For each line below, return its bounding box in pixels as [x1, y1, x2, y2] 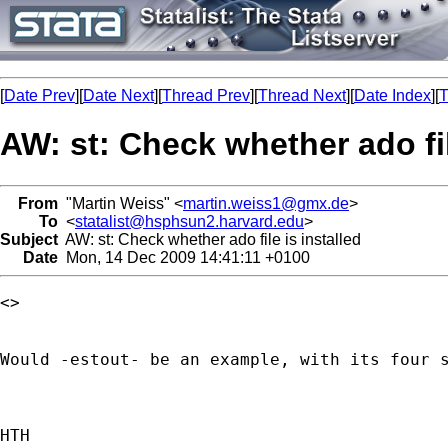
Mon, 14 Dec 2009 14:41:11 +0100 [58, 248, 310, 266]
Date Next [83, 87, 154, 104]
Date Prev [4, 87, 75, 104]
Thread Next [258, 87, 346, 104]
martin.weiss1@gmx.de [183, 194, 349, 212]
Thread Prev [162, 87, 250, 104]
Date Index [354, 87, 431, 104]
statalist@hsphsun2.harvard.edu [75, 212, 304, 230]
